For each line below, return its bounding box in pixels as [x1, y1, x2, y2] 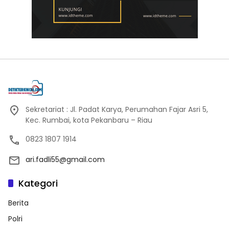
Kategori [18, 177, 58, 190]
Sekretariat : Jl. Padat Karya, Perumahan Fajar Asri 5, [26, 104, 208, 115]
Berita [8, 198, 29, 209]
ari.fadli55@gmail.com [26, 154, 105, 165]
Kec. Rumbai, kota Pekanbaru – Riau [26, 115, 152, 126]
